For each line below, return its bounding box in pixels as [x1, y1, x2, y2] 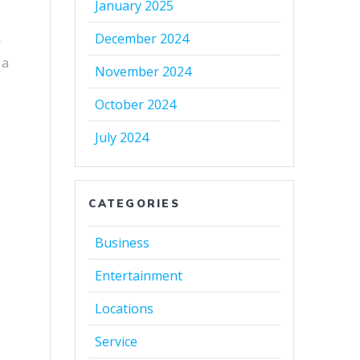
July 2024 [95, 129, 149, 147]
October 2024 [95, 96, 177, 114]
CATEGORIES [88, 197, 180, 211]
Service [95, 333, 138, 351]
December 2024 [95, 30, 190, 48]
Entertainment [95, 267, 183, 285]
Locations [95, 300, 154, 318]
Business [95, 234, 150, 252]
